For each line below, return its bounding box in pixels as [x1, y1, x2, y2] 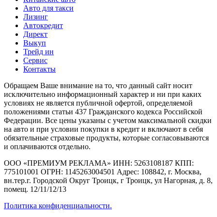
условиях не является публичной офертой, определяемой [4, 98, 193, 107]
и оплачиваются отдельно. [4, 142, 91, 151]
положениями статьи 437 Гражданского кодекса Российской [4, 107, 202, 116]
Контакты [23, 64, 56, 73]
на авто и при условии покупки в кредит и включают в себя [4, 124, 203, 133]
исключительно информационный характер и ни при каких [4, 90, 201, 98]
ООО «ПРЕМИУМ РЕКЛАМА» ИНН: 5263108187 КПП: [4, 158, 194, 167]
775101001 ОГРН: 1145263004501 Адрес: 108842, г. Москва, [4, 167, 201, 176]
